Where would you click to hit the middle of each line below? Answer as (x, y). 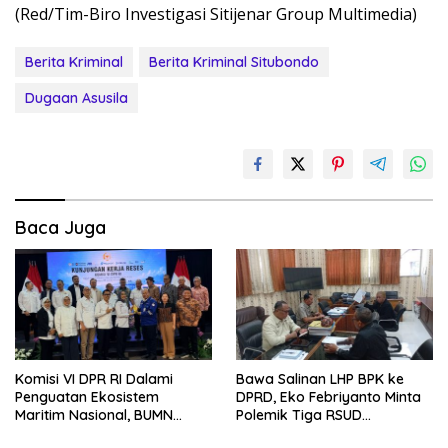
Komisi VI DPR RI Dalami (94, 378)
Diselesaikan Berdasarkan (323, 432)
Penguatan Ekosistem (87, 396)
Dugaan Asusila (76, 98)
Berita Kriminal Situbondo (234, 62)
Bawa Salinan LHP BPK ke (320, 378)
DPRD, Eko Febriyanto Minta (328, 396)
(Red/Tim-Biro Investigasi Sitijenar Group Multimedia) (216, 14)
